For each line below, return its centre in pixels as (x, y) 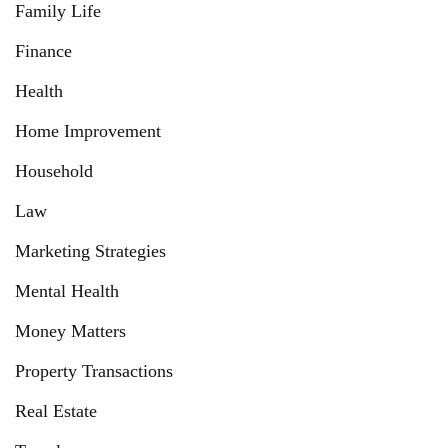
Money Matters (70, 331)
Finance (43, 50)
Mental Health (67, 291)
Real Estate (56, 411)
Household (54, 170)
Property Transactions (94, 371)
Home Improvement (88, 130)
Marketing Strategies (90, 251)
